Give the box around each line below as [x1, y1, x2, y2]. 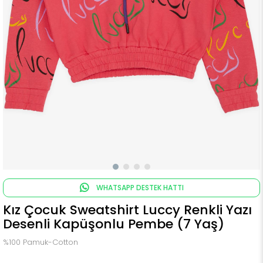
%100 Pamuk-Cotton [3, 237, 78, 248]
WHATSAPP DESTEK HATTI [94, 183, 184, 193]
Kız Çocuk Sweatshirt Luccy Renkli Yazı [3, 201, 252, 219]
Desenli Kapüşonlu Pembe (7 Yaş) [3, 215, 224, 233]
